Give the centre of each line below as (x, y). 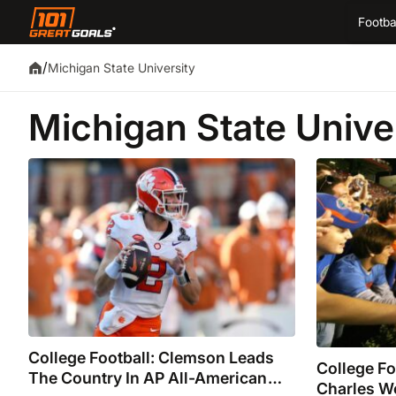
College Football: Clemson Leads (151, 357)
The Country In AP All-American (148, 377)
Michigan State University (122, 67)
